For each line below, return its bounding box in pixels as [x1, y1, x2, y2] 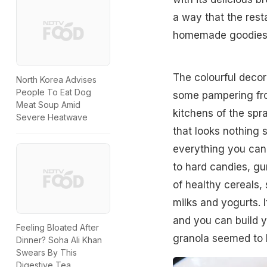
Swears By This [16, 247, 77, 257]
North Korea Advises [16, 74, 97, 85]
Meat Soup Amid [16, 100, 80, 110]
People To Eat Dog [16, 87, 91, 98]
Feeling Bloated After [16, 222, 99, 232]
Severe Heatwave [16, 112, 88, 123]
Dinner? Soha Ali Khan [16, 234, 102, 245]
